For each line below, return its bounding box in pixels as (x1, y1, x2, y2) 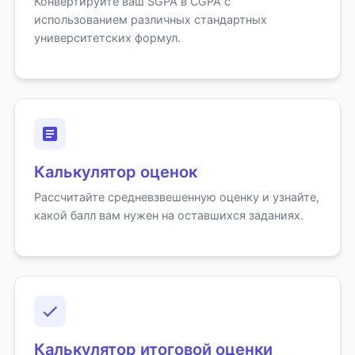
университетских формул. (33, 31, 181, 44)
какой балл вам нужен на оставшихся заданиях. (33, 208, 303, 222)
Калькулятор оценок (33, 162, 197, 181)
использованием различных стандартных (33, 13, 267, 26)
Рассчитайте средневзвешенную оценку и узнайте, (33, 190, 319, 204)
